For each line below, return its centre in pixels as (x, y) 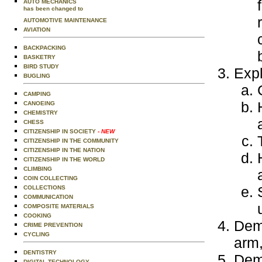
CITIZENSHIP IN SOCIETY (61, 131)
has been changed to (53, 10)
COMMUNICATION (48, 197)
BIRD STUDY (41, 66)
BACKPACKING (45, 48)
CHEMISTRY (41, 113)
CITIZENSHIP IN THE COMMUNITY (71, 141)
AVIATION (37, 30)
